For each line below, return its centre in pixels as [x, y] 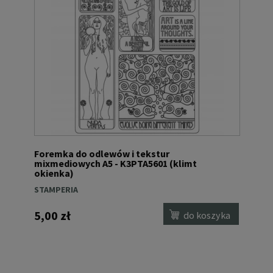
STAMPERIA [56, 190]
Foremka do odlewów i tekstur [102, 154]
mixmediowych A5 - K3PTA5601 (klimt [115, 164]
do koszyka [207, 215]
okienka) [54, 173]
